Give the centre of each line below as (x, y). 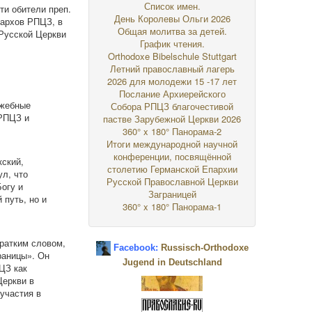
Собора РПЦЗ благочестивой (172, 106)
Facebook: (134, 248)
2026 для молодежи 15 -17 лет (172, 81)
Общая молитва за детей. (172, 31)
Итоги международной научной (172, 144)
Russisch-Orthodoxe (204, 248)
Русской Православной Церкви (172, 181)
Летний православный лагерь (172, 69)
